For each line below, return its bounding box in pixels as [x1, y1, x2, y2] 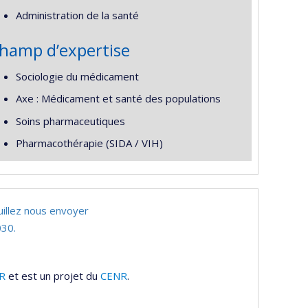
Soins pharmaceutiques [15, 113, 125, 128]
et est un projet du [5, 268, 100, 283]
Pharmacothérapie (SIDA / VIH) [15, 136, 163, 150]
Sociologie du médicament [15, 69, 139, 83]
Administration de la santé [15, 8, 139, 22]
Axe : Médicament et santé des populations [15, 91, 221, 105]
